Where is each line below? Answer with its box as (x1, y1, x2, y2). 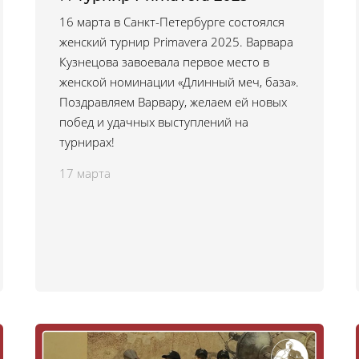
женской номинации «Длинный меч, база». (59, 74, 299, 90)
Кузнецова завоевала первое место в (59, 54, 269, 70)
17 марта (59, 165, 111, 181)
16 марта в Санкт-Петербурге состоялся (59, 14, 284, 30)
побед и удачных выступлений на (59, 114, 248, 130)
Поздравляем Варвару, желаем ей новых (59, 94, 287, 110)
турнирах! (59, 134, 115, 150)
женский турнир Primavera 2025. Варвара (59, 34, 293, 50)
